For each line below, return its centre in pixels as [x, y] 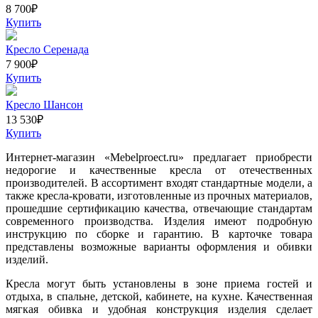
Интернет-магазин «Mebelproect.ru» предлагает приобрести [159, 157]
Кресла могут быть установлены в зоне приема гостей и [159, 283]
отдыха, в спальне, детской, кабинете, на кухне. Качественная [159, 296]
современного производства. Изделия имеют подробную [159, 221]
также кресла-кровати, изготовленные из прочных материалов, [159, 195]
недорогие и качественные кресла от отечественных [159, 170]
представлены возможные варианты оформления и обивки [159, 246]
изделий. [27, 259]
